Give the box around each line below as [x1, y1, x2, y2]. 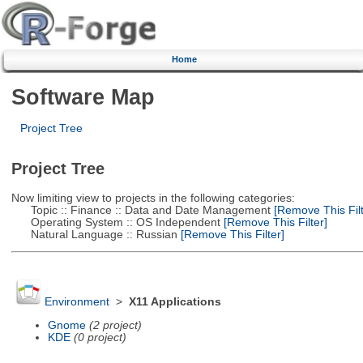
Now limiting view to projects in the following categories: [11, 191, 295, 204]
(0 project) [73, 331, 126, 344]
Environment [44, 296, 109, 309]
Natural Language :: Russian [11, 228, 177, 241]
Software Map [11, 83, 155, 109]
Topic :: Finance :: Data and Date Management [11, 203, 271, 216]
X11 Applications [128, 296, 221, 309]
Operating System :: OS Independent [11, 216, 220, 228]
